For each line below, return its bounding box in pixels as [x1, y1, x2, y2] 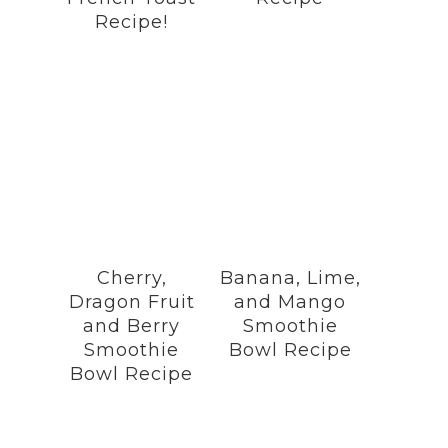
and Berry [83, 315, 181, 337]
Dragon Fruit [68, 291, 195, 313]
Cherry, [96, 267, 167, 289]
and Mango [234, 291, 347, 313]
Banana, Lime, [219, 267, 361, 289]
